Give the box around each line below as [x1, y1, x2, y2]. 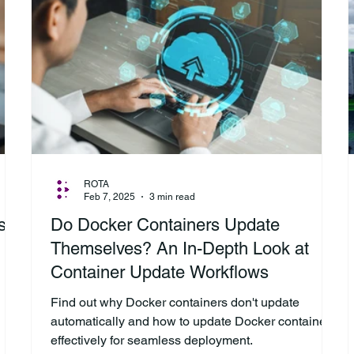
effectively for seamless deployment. [51, 332, 253, 348]
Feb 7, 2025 [84, 191, 135, 203]
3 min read [149, 191, 195, 203]
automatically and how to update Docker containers [51, 313, 337, 329]
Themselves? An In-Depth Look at [51, 238, 309, 258]
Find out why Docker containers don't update [51, 294, 299, 310]
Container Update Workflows [51, 262, 269, 282]
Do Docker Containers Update [51, 214, 280, 235]
